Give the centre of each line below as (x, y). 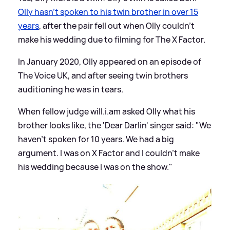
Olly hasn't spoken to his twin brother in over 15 (108, 12)
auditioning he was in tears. (71, 89)
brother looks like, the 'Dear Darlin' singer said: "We (114, 125)
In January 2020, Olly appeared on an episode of (110, 61)
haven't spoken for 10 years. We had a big (96, 139)
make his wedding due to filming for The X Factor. (112, 39)
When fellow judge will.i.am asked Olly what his (107, 111)
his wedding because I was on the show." (95, 167)
